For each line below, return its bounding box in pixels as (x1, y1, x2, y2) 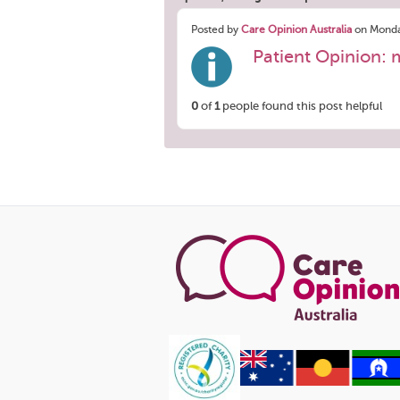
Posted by (191, 22, 241, 36)
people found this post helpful (220, 98, 382, 112)
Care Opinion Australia (241, 22, 352, 36)
